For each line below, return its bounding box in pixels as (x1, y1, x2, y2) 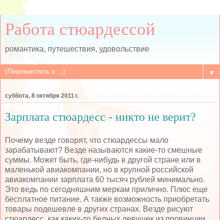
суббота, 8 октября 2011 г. (5, 92, 79, 100)
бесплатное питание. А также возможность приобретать (5, 194, 209, 203)
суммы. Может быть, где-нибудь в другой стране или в (5, 155, 201, 164)
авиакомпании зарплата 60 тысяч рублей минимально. (5, 175, 205, 184)
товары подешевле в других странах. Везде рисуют (5, 204, 193, 213)
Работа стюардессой (5, 20, 155, 38)
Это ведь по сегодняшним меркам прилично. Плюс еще (5, 185, 208, 193)
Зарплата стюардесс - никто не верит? (5, 110, 196, 124)
